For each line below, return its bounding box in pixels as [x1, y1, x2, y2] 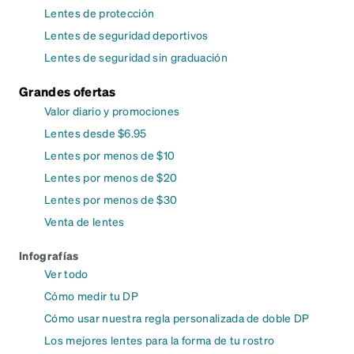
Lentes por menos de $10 [44, 148, 175, 163]
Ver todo [44, 266, 88, 281]
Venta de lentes [44, 214, 125, 229]
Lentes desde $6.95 [44, 126, 147, 141]
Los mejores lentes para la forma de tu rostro [44, 333, 275, 348]
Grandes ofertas [19, 83, 116, 100]
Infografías [19, 248, 79, 263]
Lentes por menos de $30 [44, 192, 178, 207]
